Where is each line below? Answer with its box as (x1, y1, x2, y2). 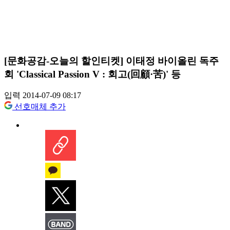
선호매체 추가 (14, 102, 66, 111)
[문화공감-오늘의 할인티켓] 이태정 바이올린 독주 (4, 55, 219, 66)
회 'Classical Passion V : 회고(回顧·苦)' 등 (4, 68, 181, 80)
